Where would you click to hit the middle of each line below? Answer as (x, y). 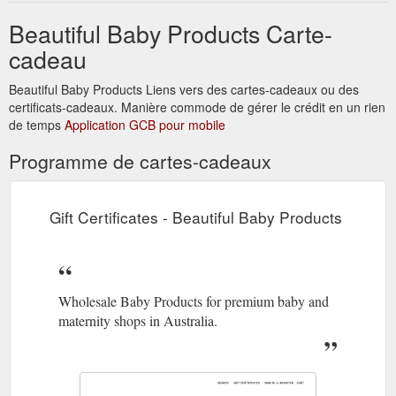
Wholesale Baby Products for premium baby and (194, 301)
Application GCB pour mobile (145, 124)
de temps (37, 124)
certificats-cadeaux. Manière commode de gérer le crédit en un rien (197, 107)
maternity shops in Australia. (138, 320)
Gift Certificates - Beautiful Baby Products (196, 217)
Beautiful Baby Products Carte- (171, 33)
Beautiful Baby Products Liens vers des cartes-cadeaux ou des (184, 89)
